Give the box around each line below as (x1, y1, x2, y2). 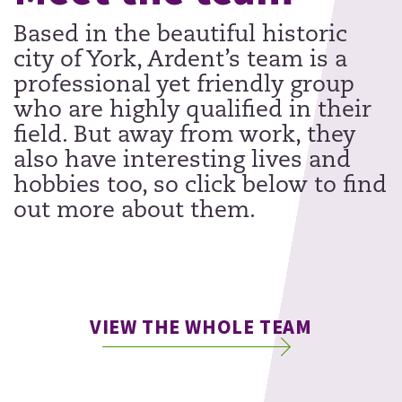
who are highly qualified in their (13, 100, 371, 123)
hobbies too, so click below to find (13, 175, 387, 198)
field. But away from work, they (13, 125, 355, 148)
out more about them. (13, 200, 256, 223)
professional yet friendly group (13, 74, 354, 98)
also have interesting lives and (13, 150, 351, 173)
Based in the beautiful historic (13, 24, 347, 48)
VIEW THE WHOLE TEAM (89, 313, 313, 343)
